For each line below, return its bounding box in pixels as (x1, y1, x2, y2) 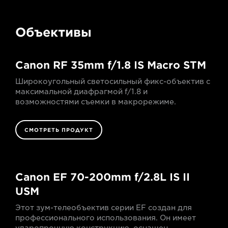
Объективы (15, 24, 92, 40)
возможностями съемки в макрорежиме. (15, 97, 176, 106)
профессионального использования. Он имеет (15, 213, 196, 222)
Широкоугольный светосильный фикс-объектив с (15, 77, 210, 85)
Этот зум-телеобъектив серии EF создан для (15, 203, 192, 212)
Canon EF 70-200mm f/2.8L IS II (15, 170, 190, 183)
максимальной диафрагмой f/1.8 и (15, 87, 148, 96)
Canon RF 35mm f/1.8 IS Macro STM (15, 59, 206, 71)
